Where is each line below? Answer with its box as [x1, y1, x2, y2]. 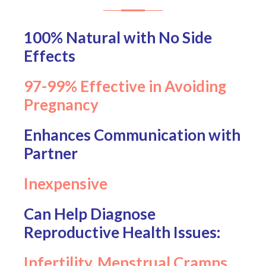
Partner [24, 143, 78, 163]
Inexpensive [24, 173, 107, 193]
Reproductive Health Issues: [24, 222, 220, 242]
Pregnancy [24, 94, 99, 114]
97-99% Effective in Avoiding [24, 76, 226, 96]
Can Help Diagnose [24, 204, 156, 223]
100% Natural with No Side [24, 27, 212, 47]
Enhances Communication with [24, 125, 240, 144]
